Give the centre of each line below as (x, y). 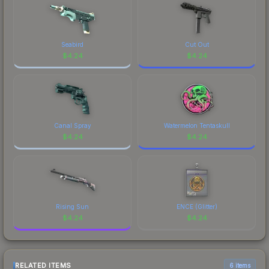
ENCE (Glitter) (197, 206)
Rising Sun (72, 206)
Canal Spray (72, 125)
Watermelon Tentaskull (197, 125)
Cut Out (197, 44)
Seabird (72, 44)
